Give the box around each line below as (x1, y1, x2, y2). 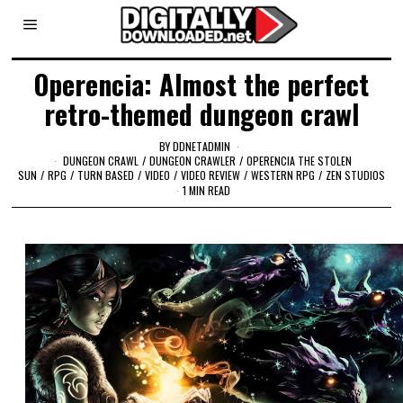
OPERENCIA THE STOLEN (246, 152, 353, 168)
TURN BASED (76, 166, 134, 183)
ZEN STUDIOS (325, 166, 385, 183)
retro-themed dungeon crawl (43, 94, 359, 134)
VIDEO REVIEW (180, 166, 240, 183)
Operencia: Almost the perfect (33, 64, 369, 104)
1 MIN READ (182, 183, 230, 199)
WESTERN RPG (250, 166, 315, 183)
